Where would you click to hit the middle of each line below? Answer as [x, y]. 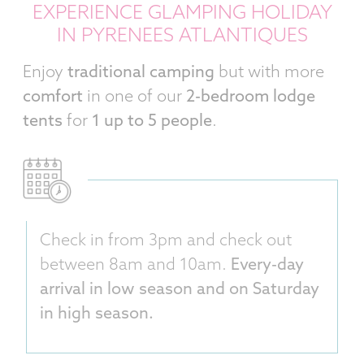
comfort [53, 97]
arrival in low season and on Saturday [180, 290]
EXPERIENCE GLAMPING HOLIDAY [182, 13]
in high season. [97, 314]
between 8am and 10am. [135, 265]
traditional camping [141, 73]
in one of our [134, 97]
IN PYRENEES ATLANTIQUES [182, 36]
